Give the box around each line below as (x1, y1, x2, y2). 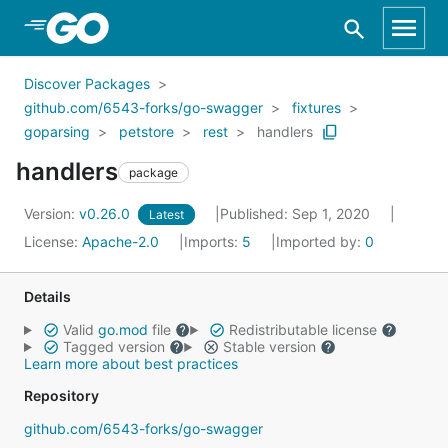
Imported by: (276, 233, 365, 250)
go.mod (97, 321, 148, 338)
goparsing (24, 123, 90, 140)
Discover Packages (24, 75, 150, 92)
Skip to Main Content (40, 17, 202, 37)
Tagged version (58, 338, 169, 355)
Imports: (184, 233, 242, 250)
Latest (149, 207, 184, 222)
